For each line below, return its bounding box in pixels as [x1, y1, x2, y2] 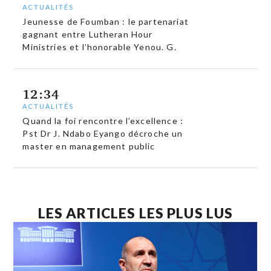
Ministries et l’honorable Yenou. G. [22, 41, 177, 52]
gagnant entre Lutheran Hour [22, 28, 153, 39]
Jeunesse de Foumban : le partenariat [22, 16, 189, 27]
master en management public [22, 141, 155, 152]
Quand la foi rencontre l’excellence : [22, 116, 183, 126]
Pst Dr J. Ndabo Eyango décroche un [22, 128, 183, 139]
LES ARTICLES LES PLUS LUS [38, 204, 233, 222]
